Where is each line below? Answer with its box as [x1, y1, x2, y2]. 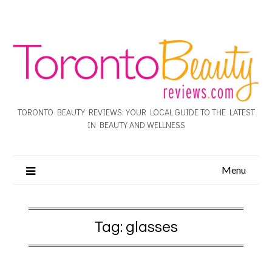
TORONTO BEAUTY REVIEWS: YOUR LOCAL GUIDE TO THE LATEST [17, 106, 255, 118]
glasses [126, 219, 178, 235]
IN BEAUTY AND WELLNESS [87, 118, 185, 131]
